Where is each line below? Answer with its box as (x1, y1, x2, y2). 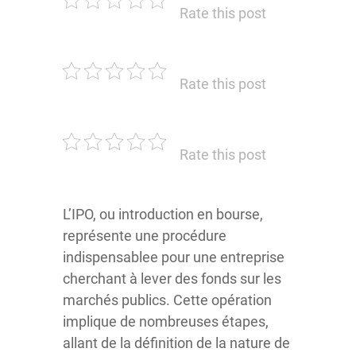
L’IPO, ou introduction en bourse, (63, 206, 263, 222)
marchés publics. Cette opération (63, 292, 272, 308)
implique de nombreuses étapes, (63, 313, 269, 330)
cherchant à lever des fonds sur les (63, 270, 281, 287)
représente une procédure (63, 227, 226, 244)
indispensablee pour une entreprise (63, 249, 284, 265)
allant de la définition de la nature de (63, 335, 290, 351)
